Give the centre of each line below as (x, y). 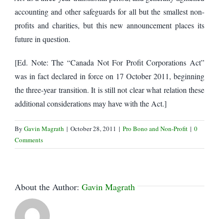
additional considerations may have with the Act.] (91, 104)
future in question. (43, 39)
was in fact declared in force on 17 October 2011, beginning (109, 76)
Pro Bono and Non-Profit (155, 129)
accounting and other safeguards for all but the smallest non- (109, 12)
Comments (29, 140)
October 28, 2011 (93, 129)
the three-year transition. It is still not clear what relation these (109, 90)
